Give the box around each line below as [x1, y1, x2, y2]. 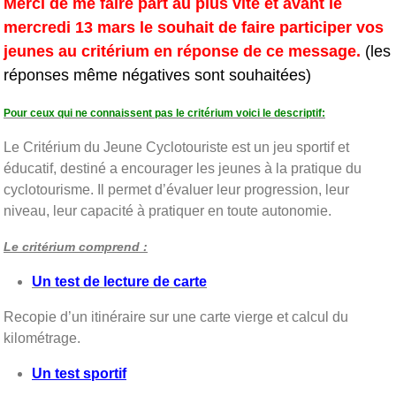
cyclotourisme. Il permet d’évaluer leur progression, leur [4, 181, 349, 197]
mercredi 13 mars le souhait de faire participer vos [4, 18, 384, 36]
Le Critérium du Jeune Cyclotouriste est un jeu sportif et [4, 139, 349, 155]
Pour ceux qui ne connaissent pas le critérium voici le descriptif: [4, 106, 325, 119]
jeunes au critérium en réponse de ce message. [4, 42, 365, 60]
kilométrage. [4, 330, 80, 346]
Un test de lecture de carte [32, 273, 207, 289]
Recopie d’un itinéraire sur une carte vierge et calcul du [4, 308, 348, 324]
